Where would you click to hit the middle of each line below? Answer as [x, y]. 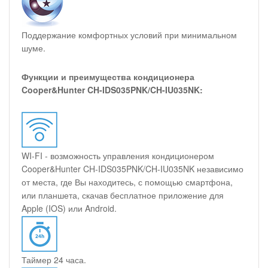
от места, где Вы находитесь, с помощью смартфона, [127, 182]
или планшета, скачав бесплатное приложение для [123, 195]
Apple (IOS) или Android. [69, 208]
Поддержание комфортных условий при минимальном [129, 34]
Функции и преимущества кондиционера [108, 76]
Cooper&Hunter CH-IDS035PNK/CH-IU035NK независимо [133, 168]
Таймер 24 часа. [54, 259]
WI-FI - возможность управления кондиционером [118, 155]
